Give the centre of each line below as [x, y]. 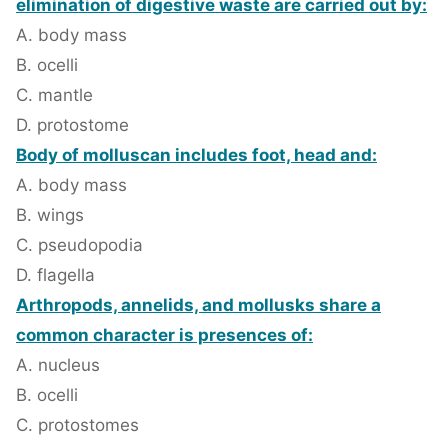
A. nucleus [58, 365]
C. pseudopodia [79, 245]
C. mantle [54, 95]
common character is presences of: [164, 335]
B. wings [50, 215]
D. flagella [55, 275]
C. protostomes [77, 425]
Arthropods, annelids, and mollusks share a [198, 305]
